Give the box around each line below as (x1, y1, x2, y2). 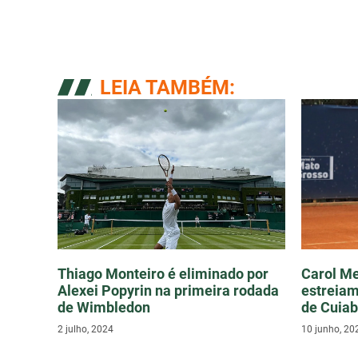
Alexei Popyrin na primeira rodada (58, 282, 279, 300)
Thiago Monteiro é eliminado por (58, 265, 268, 283)
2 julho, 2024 (58, 324, 113, 336)
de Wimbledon (58, 299, 150, 316)
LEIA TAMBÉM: (100, 76, 235, 100)
